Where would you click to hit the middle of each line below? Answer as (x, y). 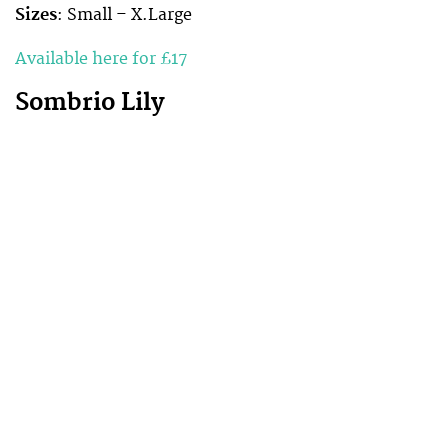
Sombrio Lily (89, 103)
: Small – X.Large (124, 14)
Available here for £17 (101, 59)
